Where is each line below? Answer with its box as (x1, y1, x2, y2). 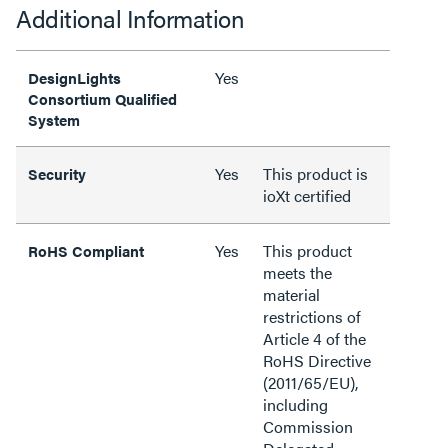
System (28, 109, 80, 130)
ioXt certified (263, 184, 351, 207)
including (263, 393, 328, 416)
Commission (263, 415, 353, 438)
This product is (263, 162, 368, 185)
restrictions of (263, 305, 361, 328)
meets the (263, 261, 332, 284)
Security (28, 163, 94, 184)
